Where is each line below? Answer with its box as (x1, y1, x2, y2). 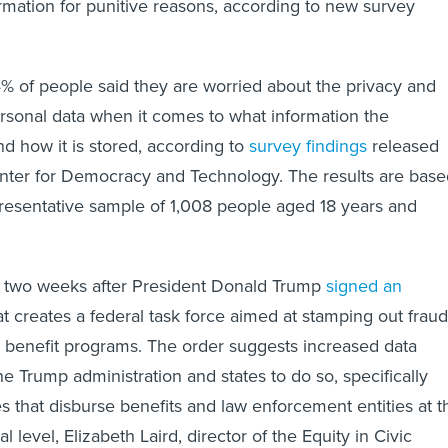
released (367, 133, 439, 159)
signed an (326, 273, 402, 299)
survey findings (249, 133, 367, 159)
